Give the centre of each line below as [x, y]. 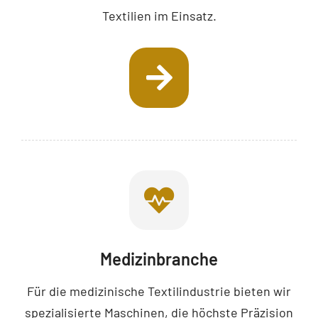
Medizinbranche [159, 259]
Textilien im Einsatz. [159, 16]
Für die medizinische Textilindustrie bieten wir [159, 291]
